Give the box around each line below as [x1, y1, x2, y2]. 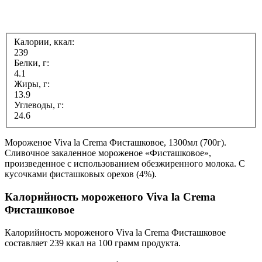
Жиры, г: [14, 79, 52, 89]
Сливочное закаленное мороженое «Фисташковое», [5, 148, 211, 158]
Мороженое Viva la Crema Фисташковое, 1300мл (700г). [5, 137, 226, 148]
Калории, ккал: [14, 37, 77, 47]
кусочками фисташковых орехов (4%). [5, 169, 157, 180]
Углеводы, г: [14, 100, 66, 111]
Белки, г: [14, 58, 51, 68]
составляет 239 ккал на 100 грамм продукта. [5, 237, 181, 248]
